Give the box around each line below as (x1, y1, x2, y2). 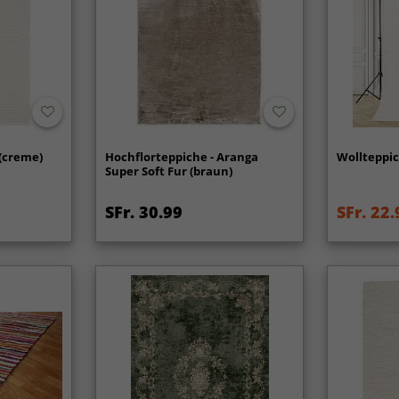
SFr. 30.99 (105, 201, 183, 224)
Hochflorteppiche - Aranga (105, 149, 259, 166)
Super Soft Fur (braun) (105, 163, 233, 180)
